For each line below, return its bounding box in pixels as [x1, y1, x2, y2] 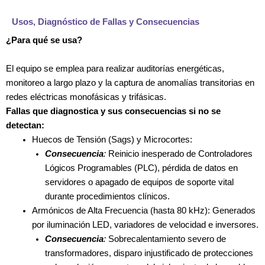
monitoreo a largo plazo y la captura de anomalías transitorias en [6, 77, 254, 88]
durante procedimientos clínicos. [44, 191, 170, 201]
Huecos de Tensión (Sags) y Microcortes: [31, 134, 192, 144]
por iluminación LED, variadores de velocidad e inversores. [31, 219, 258, 230]
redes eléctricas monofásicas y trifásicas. [6, 92, 166, 102]
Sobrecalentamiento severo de [105, 234, 226, 244]
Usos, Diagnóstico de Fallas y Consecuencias [12, 17, 199, 27]
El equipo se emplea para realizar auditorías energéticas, [6, 63, 224, 73]
